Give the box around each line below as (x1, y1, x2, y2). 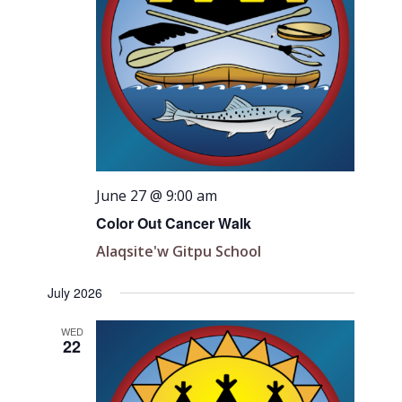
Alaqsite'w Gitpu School (96, 241, 262, 262)
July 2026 (48, 284, 103, 302)
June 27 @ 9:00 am (96, 186, 218, 206)
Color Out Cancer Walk (96, 213, 252, 234)
